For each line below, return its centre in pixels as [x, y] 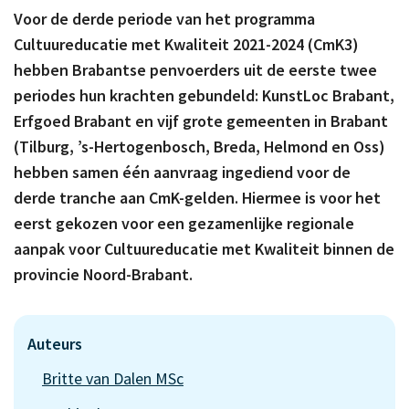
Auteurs [55, 344]
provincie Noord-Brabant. [103, 275]
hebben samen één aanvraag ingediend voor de [182, 173]
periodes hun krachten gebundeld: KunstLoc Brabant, [204, 96]
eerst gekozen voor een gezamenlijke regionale [184, 224]
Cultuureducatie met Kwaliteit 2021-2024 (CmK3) [186, 45]
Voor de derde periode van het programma [164, 19]
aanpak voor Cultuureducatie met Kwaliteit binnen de [204, 249]
